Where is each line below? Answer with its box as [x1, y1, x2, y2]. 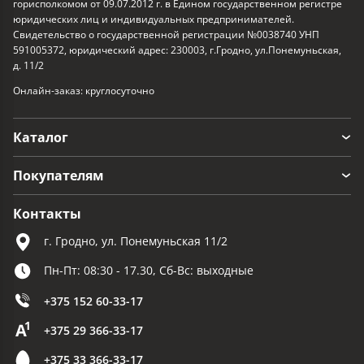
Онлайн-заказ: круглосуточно [13, 84, 154, 98]
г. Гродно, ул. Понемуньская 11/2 [44, 233, 227, 249]
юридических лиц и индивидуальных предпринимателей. [13, 12, 294, 27]
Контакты [13, 205, 81, 223]
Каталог [13, 128, 68, 147]
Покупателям [13, 167, 104, 185]
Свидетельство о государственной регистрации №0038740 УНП [13, 28, 319, 42]
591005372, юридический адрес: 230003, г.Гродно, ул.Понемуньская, [13, 43, 341, 58]
